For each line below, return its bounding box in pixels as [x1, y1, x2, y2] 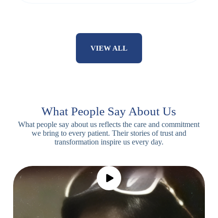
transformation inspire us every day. [54, 138, 163, 146]
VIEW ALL [90, 44, 127, 53]
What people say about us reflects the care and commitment [18, 120, 200, 129]
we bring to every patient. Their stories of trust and [31, 129, 186, 138]
